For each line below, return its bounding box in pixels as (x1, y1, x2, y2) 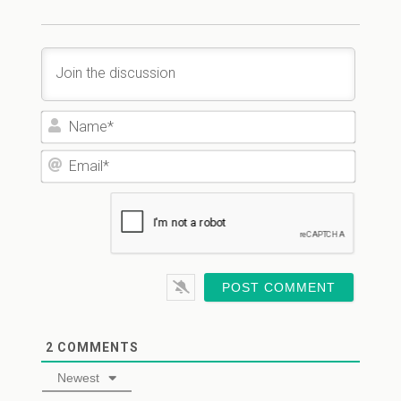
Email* (354, 149, 396, 166)
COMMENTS (53, 339, 139, 354)
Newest (56, 370, 99, 385)
